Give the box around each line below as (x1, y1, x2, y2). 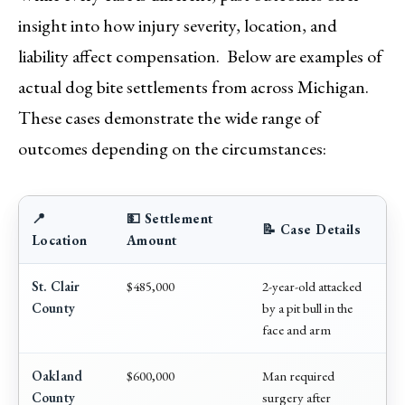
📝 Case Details (262, 221, 362, 239)
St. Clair (32, 278, 80, 296)
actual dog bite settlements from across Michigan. (18, 75, 369, 99)
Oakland (32, 367, 83, 385)
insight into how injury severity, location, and (18, 14, 337, 38)
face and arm (262, 321, 331, 339)
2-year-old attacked (262, 278, 362, 296)
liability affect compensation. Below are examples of (18, 44, 382, 69)
